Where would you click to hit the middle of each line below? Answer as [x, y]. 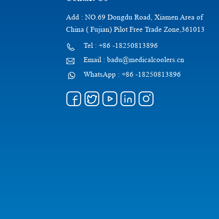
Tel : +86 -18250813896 [120, 45]
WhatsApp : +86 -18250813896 [132, 75]
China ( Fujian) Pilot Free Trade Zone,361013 [135, 29]
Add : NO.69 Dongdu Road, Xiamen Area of [134, 17]
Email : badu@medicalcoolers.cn [134, 60]
